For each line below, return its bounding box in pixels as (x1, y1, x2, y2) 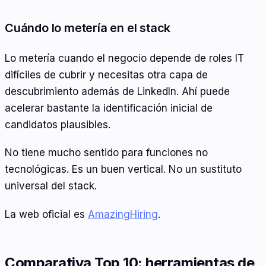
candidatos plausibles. (5, 118, 110, 131)
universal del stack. (5, 180, 97, 192)
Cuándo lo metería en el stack (5, 20, 171, 35)
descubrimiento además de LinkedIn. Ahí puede (5, 85, 230, 97)
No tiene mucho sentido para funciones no (5, 147, 208, 159)
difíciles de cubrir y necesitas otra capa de (5, 68, 208, 81)
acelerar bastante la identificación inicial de (5, 102, 213, 114)
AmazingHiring (88, 208, 158, 220)
